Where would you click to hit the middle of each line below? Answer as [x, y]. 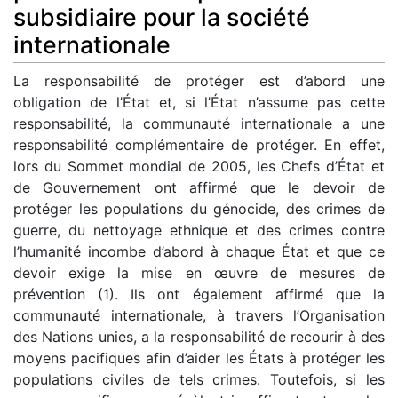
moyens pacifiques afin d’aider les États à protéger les [199, 358]
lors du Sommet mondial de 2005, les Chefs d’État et [199, 167]
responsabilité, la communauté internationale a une [199, 124]
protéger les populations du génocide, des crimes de [199, 209]
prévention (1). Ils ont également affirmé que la [199, 295]
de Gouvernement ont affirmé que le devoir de [199, 188]
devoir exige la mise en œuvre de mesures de [199, 273]
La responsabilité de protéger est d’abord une [199, 81]
